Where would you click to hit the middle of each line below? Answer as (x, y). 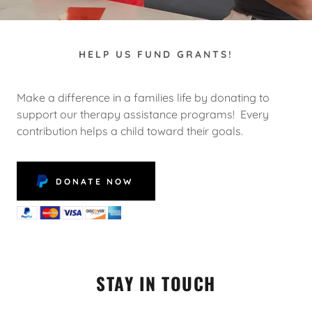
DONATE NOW (94, 181)
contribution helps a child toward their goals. (130, 131)
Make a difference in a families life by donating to (143, 97)
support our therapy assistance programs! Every (143, 114)
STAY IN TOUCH (156, 283)
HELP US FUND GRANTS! (156, 54)
